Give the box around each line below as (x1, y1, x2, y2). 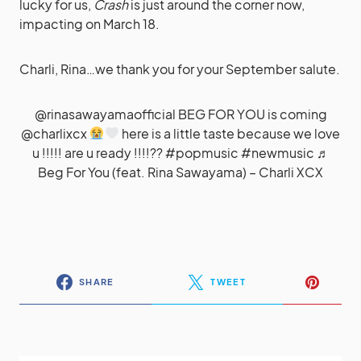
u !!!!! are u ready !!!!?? (31, 143, 165, 161)
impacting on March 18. (19, 15, 160, 32)
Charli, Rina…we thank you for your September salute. (19, 60, 340, 77)
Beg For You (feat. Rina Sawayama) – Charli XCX (38, 163, 323, 180)
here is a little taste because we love (118, 124, 340, 142)
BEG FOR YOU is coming (175, 105, 327, 122)
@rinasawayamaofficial (34, 105, 176, 122)
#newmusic (240, 143, 314, 161)
